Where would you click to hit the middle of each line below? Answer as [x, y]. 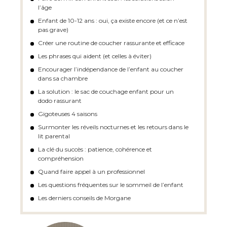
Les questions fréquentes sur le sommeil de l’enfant [111, 185]
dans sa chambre [63, 78]
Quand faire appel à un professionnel [92, 172]
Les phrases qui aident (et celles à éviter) [95, 56]
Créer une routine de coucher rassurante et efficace [111, 43]
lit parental [54, 136]
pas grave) [53, 30]
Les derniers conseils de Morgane [85, 198]
